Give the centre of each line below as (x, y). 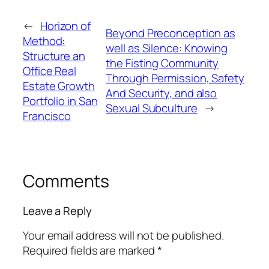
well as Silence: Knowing (167, 48)
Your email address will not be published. (123, 235)
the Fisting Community (162, 63)
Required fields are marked (90, 250)
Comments (66, 181)
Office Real (50, 71)
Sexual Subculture (152, 108)
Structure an (54, 56)
